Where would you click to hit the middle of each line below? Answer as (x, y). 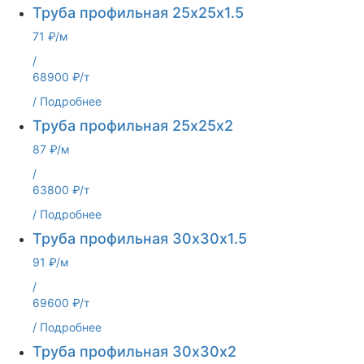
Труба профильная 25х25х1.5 (138, 13)
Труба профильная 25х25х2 (133, 126)
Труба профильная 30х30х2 (134, 351)
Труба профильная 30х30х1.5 (140, 238)
